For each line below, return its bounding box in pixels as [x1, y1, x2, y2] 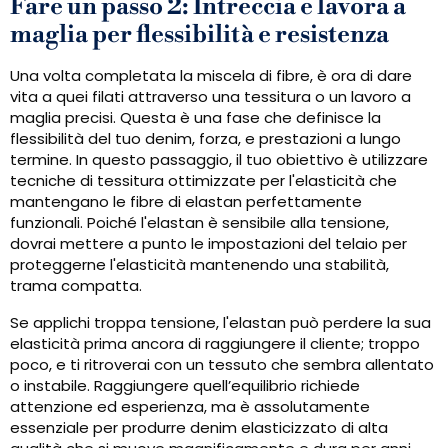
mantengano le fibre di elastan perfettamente [10, 191, 362, 213]
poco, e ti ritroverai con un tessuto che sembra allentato [10, 354, 434, 376]
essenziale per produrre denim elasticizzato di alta [10, 417, 388, 439]
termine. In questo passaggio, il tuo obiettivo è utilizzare [10, 149, 428, 171]
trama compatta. [10, 275, 142, 297]
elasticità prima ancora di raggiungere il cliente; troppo [10, 333, 420, 355]
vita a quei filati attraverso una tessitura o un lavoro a [10, 86, 411, 108]
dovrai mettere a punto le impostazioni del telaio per [10, 233, 407, 255]
